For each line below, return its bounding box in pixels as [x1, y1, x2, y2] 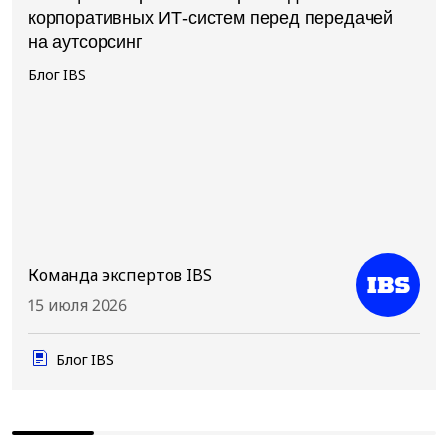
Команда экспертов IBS [28, 263, 212, 286]
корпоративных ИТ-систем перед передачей [28, 7, 393, 28]
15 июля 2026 [28, 293, 128, 316]
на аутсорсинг [28, 31, 143, 52]
